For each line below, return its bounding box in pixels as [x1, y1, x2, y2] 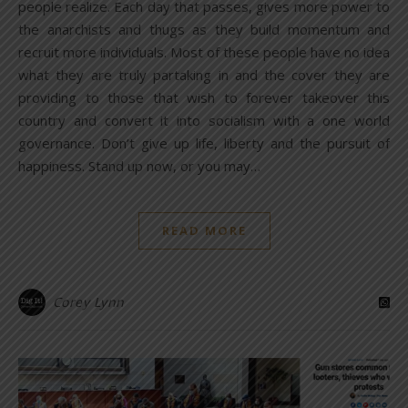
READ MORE [161, 222, 247, 240]
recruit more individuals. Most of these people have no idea [18, 43, 390, 62]
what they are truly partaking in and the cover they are [18, 66, 390, 85]
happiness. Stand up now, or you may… [18, 157, 260, 176]
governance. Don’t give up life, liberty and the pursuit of [18, 134, 390, 153]
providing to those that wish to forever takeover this [18, 88, 390, 107]
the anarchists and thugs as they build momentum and [18, 20, 390, 39]
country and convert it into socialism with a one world [18, 111, 390, 130]
